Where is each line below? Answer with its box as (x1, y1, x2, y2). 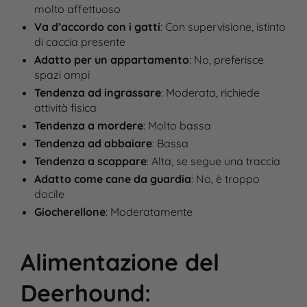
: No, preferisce (188, 53, 264, 66)
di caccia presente (34, 35, 125, 49)
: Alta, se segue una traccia (146, 154, 280, 168)
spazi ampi (34, 68, 90, 82)
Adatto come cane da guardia (34, 172, 191, 186)
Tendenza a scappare (34, 154, 147, 168)
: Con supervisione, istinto (160, 20, 286, 34)
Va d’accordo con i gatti (34, 20, 160, 34)
